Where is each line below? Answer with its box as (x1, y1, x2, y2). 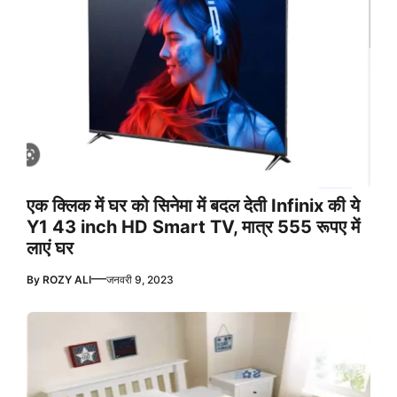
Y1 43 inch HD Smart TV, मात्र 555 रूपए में (27, 216, 360, 238)
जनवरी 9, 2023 (106, 273, 174, 287)
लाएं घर (27, 237, 74, 260)
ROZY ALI (43, 273, 91, 287)
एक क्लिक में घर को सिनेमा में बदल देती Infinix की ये (27, 195, 360, 217)
